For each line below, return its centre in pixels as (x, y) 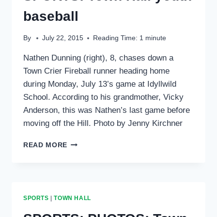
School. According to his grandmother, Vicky (103, 97)
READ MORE (46, 145)
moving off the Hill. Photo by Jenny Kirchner (103, 124)
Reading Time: (116, 38)
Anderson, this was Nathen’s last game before (107, 110)
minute (156, 38)
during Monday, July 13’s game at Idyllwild (100, 84)
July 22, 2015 (63, 38)
